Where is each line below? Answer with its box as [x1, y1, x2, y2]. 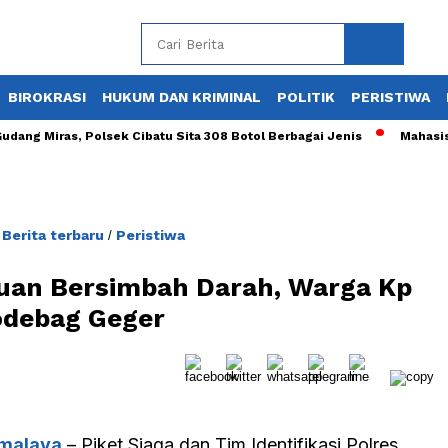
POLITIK [277, 89, 335, 105]
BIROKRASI [8, 89, 86, 105]
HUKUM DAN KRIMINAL [102, 89, 261, 105]
